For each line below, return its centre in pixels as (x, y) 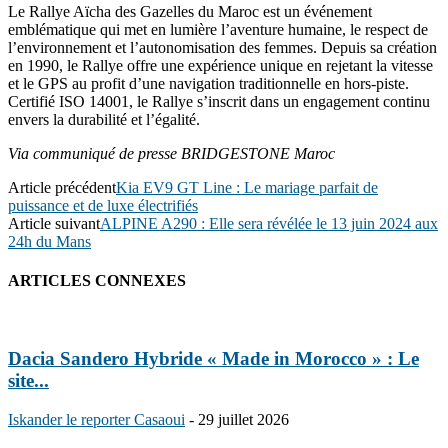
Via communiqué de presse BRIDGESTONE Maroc (171, 153)
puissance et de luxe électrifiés (103, 205)
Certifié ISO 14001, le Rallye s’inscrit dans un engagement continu (219, 101)
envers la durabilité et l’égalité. (104, 119)
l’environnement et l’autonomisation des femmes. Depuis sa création (222, 47)
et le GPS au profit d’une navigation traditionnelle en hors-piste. (208, 83)
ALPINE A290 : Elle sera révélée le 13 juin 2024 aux (269, 223)
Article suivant (54, 223)
